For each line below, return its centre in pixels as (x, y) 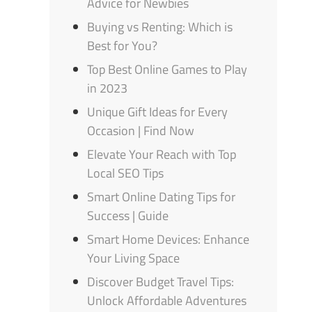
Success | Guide (128, 216)
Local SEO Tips (126, 173)
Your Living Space (134, 258)
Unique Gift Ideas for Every (158, 112)
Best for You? (123, 46)
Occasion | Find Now (141, 131)
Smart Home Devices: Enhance (169, 240)
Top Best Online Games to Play (167, 70)
